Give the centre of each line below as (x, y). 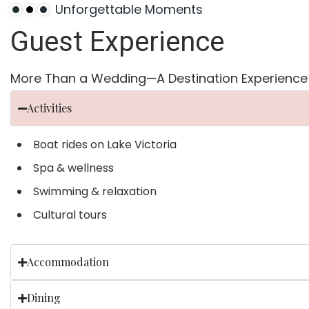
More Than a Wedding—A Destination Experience (159, 79)
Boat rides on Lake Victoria (105, 145)
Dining (44, 298)
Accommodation (68, 262)
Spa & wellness (73, 168)
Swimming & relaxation (95, 192)
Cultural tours (70, 215)
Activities (49, 108)
